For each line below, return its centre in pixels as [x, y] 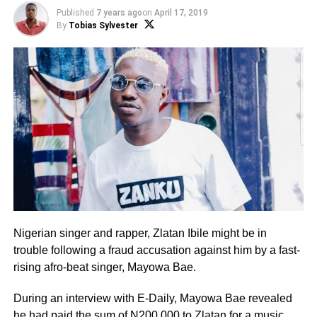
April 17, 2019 [181, 13]
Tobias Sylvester [103, 25]
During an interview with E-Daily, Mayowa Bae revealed [152, 299]
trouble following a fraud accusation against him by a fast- [156, 250]
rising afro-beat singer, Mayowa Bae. [104, 267]
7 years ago [119, 13]
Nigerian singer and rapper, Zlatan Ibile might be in [140, 234]
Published [75, 13]
